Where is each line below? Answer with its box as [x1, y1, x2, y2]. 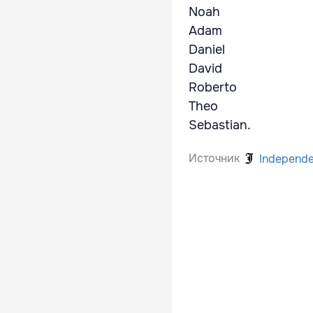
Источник [189, 151, 240, 166]
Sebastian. [189, 117, 251, 133]
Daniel [189, 42, 225, 58]
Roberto [189, 80, 237, 96]
